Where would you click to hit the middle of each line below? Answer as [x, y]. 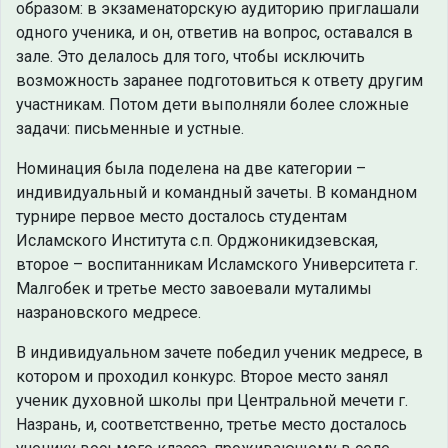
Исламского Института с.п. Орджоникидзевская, [197, 241]
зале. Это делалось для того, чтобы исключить [190, 57]
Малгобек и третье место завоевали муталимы [194, 289]
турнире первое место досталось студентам [181, 217]
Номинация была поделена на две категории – [191, 169]
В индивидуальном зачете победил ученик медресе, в [219, 353]
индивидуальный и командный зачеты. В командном [216, 193]
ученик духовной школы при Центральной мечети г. [212, 401]
